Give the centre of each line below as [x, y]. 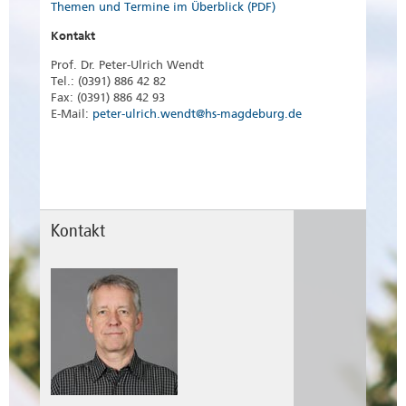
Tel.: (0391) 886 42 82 [108, 82]
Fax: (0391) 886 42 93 [108, 98]
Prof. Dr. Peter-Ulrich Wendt [127, 65]
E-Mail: [72, 114]
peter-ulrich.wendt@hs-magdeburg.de [197, 114]
